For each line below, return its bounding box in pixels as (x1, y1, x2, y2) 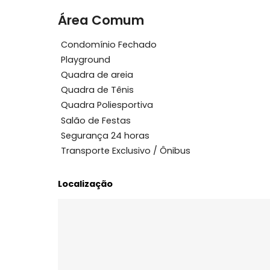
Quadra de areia (67, 166, 148, 180)
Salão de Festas (67, 217, 145, 231)
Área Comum (64, 102, 160, 124)
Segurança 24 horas (67, 234, 166, 248)
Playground (67, 149, 122, 163)
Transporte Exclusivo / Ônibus (67, 251, 212, 265)
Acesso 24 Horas (67, 48, 149, 61)
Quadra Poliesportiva (67, 200, 170, 214)
